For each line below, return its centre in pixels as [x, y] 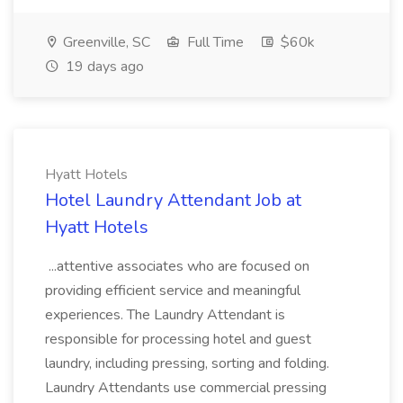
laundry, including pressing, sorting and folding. [187, 363]
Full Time [214, 42]
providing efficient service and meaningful [173, 291]
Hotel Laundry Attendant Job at [173, 200]
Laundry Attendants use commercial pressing [186, 388]
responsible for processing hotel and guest [178, 339]
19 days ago [103, 67]
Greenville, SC [105, 42]
